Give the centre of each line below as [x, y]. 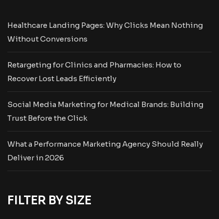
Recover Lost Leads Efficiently [62, 79]
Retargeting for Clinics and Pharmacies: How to [94, 65]
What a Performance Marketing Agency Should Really [105, 144]
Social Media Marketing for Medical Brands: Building [105, 105]
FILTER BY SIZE [49, 201]
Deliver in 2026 [36, 158]
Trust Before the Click [47, 118]
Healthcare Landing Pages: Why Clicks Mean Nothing [105, 25]
